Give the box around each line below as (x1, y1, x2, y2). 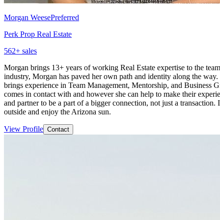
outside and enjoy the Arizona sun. (4, 107, 111, 116)
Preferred (51, 13, 79, 22)
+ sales (16, 46, 37, 55)
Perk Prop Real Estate (4, 29, 72, 38)
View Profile (4, 124, 43, 133)
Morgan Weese (4, 13, 51, 22)
